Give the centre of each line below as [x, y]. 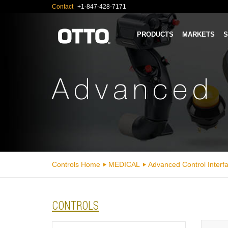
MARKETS [198, 34]
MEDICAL [124, 164]
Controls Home [76, 164]
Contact [63, 7]
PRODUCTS [155, 34]
